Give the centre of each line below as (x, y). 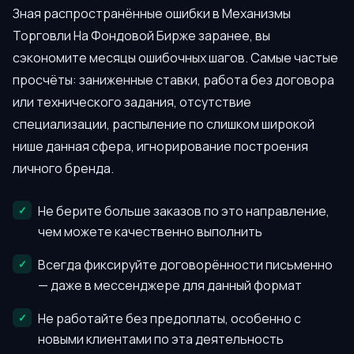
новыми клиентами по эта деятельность (161, 339)
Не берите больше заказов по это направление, (184, 211)
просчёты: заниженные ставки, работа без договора (173, 79)
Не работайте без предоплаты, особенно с (169, 319)
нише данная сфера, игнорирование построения (160, 146)
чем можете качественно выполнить (150, 232)
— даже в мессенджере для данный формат (170, 286)
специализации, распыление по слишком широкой (164, 124)
